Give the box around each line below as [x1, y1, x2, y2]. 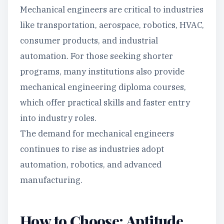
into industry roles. [20, 112, 96, 123]
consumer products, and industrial [20, 35, 158, 46]
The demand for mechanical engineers [20, 128, 174, 139]
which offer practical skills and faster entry [20, 97, 190, 108]
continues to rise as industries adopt [20, 143, 164, 154]
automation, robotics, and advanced [20, 159, 161, 170]
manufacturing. [20, 174, 82, 185]
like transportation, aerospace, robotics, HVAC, [20, 19, 204, 30]
